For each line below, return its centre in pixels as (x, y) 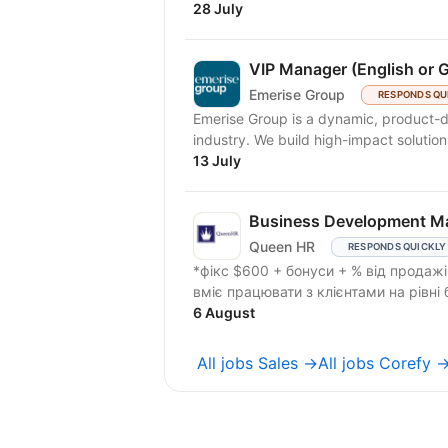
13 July (217, 160)
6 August (224, 312)
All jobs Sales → (257, 362)
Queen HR (282, 247)
